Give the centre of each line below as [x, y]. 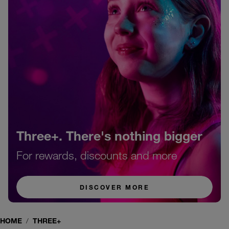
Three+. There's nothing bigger [109, 135]
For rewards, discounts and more [97, 155]
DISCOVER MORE [114, 187]
